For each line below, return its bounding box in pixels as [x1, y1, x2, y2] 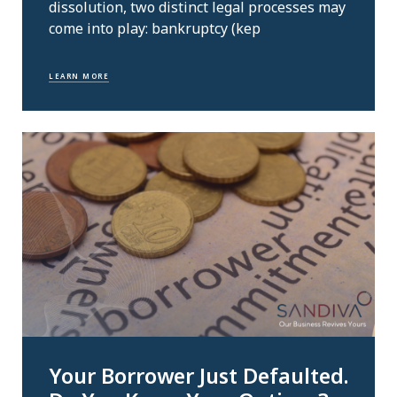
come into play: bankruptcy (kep [49, 18, 261, 38]
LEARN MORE [49, 71, 109, 82]
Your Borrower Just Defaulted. [49, 361, 348, 390]
